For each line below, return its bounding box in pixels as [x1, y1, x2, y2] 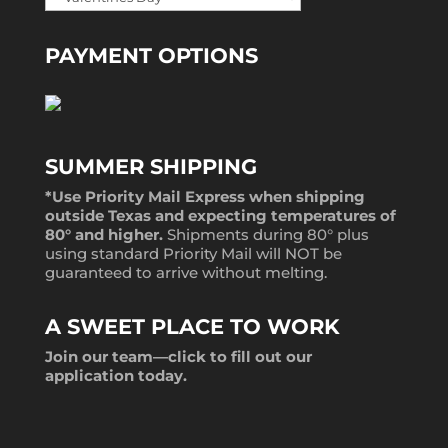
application [44, 366, 134, 386]
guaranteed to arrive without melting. [44, 263, 327, 283]
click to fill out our [167, 347, 312, 367]
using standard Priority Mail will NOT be [44, 244, 342, 264]
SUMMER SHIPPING [44, 154, 257, 180]
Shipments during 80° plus [166, 225, 369, 245]
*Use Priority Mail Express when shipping [44, 187, 365, 207]
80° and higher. [44, 225, 167, 245]
